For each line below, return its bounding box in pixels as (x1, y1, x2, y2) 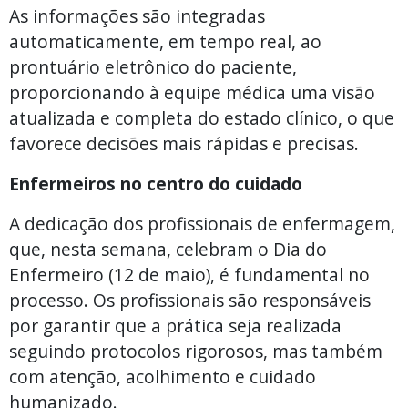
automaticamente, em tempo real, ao (9, 28, 321, 54)
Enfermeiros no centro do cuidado (9, 170, 302, 196)
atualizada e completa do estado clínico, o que (9, 105, 394, 130)
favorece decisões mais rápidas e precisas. (9, 130, 363, 156)
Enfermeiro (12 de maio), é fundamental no (9, 261, 370, 287)
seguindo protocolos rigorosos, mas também (9, 338, 382, 363)
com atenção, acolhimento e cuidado (9, 363, 316, 389)
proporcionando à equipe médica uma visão (9, 79, 375, 105)
